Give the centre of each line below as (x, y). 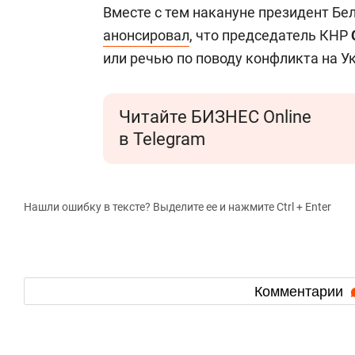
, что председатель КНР (270, 35)
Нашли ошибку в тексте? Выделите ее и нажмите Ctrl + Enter (177, 207)
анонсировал (146, 35)
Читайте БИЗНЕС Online (215, 117)
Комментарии (300, 291)
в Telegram (162, 139)
